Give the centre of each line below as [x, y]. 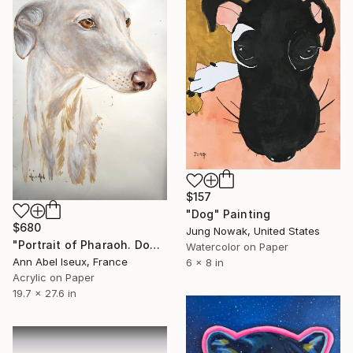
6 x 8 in [205, 263]
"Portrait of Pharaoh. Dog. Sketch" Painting [154, 245]
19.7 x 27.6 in [45, 294]
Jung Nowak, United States [253, 231]
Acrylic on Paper [54, 278]
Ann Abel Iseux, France [70, 262]
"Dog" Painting [229, 214]
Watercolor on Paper [237, 247]
